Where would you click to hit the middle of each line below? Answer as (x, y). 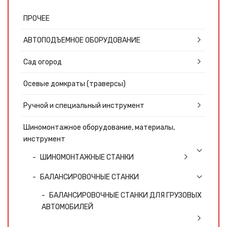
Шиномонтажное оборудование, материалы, (99, 127)
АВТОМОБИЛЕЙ (67, 207)
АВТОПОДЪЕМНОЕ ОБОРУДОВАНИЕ (82, 40)
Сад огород (43, 62)
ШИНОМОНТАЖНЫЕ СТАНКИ (87, 157)
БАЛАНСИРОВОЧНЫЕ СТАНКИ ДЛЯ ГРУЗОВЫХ (125, 195)
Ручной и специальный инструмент (84, 106)
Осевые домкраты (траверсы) (74, 84)
